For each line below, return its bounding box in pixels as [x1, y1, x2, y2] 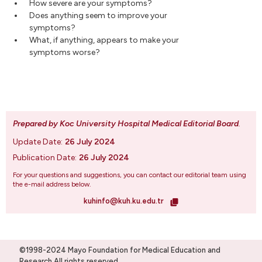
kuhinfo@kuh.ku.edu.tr [84, 196, 166, 206]
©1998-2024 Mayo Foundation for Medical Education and [19, 246, 220, 255]
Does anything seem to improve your [29, 11, 167, 21]
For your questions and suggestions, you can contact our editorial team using [13, 171, 246, 180]
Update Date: [13, 137, 63, 147]
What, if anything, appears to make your [29, 35, 179, 46]
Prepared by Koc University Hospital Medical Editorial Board [13, 119, 239, 129]
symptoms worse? [29, 47, 100, 58]
